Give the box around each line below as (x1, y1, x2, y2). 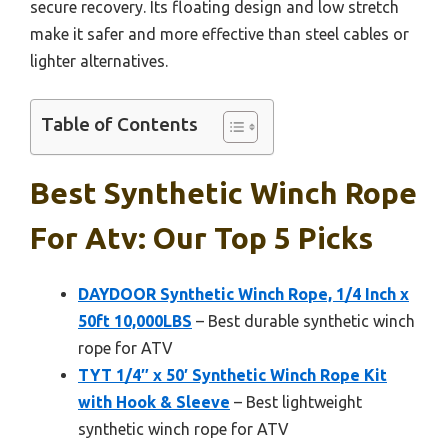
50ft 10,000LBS (78, 311, 192, 330)
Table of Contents (41, 113, 198, 136)
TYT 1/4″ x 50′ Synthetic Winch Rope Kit (78, 365, 387, 384)
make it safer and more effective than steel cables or (30, 24, 409, 43)
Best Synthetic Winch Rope (30, 175, 417, 210)
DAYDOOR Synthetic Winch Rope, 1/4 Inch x (78, 284, 409, 303)
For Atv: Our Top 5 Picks (30, 220, 373, 255)
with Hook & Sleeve (78, 392, 230, 411)
